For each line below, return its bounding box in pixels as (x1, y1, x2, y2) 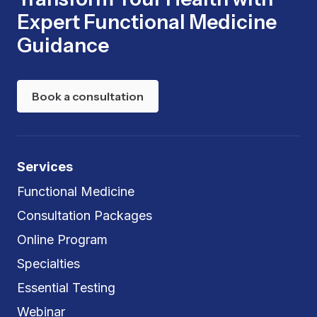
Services (17, 158, 73, 174)
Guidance (17, 33, 109, 57)
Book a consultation (32, 88, 144, 103)
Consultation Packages (17, 207, 152, 223)
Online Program (17, 231, 108, 247)
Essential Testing (17, 279, 115, 295)
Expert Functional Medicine (17, 9, 277, 34)
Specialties (17, 255, 80, 271)
